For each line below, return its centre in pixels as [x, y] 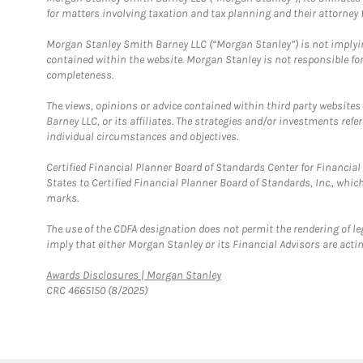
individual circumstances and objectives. [142, 137]
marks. [62, 198]
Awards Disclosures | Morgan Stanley [134, 275]
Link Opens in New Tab [272, 274]
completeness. [80, 75]
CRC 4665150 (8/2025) [97, 290]
